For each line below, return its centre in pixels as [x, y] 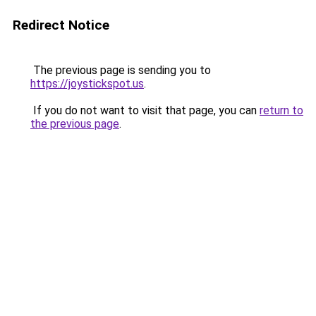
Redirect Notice [61, 25]
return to [281, 110]
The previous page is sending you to [121, 70]
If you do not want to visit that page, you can [145, 110]
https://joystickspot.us [87, 84]
